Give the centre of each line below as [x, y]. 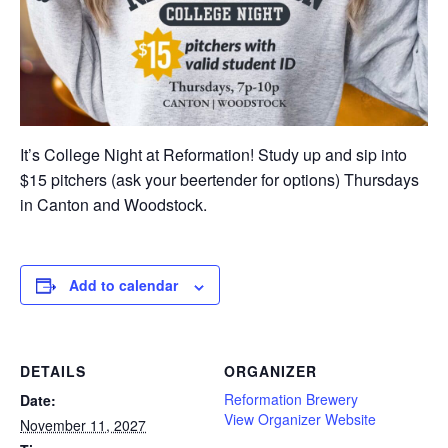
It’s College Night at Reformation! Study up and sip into [213, 155]
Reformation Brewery [291, 399]
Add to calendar [123, 285]
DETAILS [53, 371]
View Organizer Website [300, 419]
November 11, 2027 [83, 425]
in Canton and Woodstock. [113, 205]
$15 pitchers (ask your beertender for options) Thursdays [219, 180]
